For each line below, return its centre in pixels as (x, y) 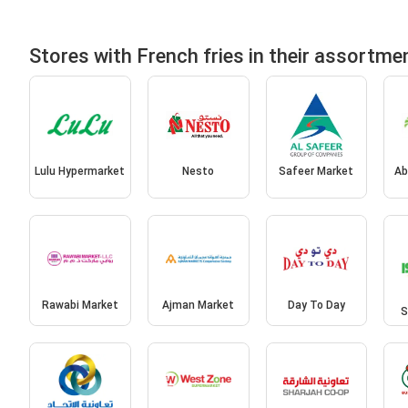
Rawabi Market (80, 305)
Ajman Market (199, 305)
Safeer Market (316, 172)
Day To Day (316, 305)
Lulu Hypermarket (80, 172)
